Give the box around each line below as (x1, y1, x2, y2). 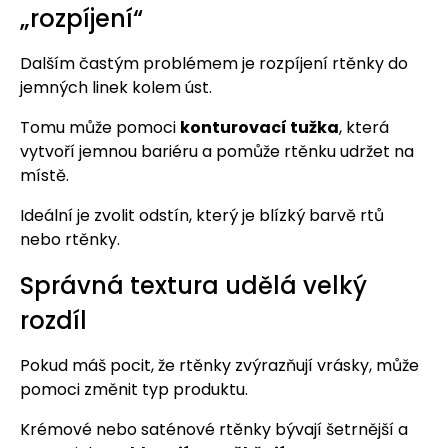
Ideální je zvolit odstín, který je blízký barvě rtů (20, 204, 384, 228)
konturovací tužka (180, 116, 339, 140)
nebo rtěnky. (20, 228, 120, 252)
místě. (20, 164, 69, 188)
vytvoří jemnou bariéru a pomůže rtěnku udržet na (20, 140, 414, 164)
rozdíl (20, 304, 87, 338)
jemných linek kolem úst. (20, 76, 212, 100)
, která (339, 116, 389, 140)
